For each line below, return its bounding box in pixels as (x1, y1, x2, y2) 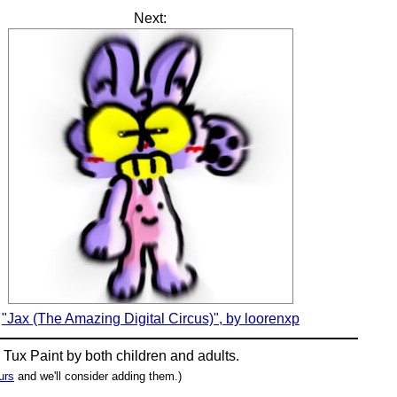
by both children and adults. (63, 347, 240, 363)
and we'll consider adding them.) (13, 369, 182, 383)
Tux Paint (4, 347, 64, 363)
